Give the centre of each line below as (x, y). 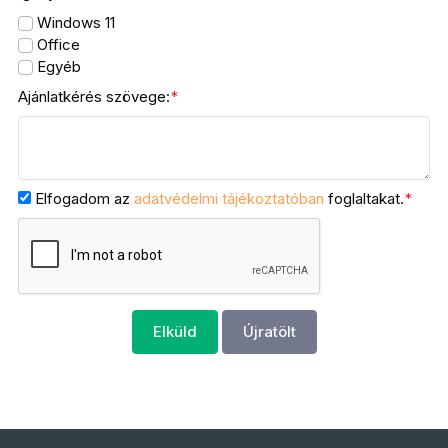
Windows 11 (74, 22)
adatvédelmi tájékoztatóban (231, 198)
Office (57, 44)
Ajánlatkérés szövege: (94, 96)
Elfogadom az (83, 198)
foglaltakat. (366, 198)
